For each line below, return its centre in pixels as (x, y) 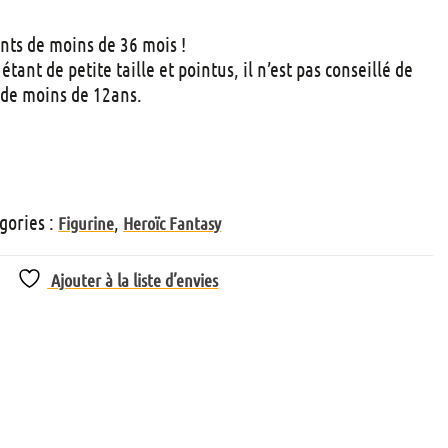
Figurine (86, 222)
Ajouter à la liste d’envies (135, 279)
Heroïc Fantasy (172, 222)
